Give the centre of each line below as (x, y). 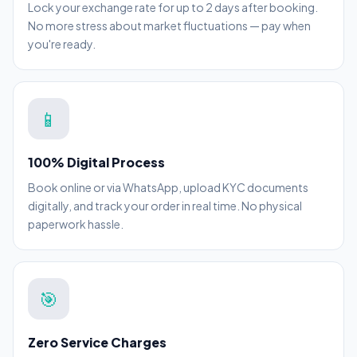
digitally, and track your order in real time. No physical (165, 206)
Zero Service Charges (97, 343)
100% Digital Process (96, 163)
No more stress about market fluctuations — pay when (169, 26)
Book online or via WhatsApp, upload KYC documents (168, 188)
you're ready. (62, 44)
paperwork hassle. (76, 224)
